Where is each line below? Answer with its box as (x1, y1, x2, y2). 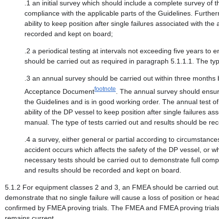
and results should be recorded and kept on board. (24, 166, 181, 174)
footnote (94, 86, 116, 92)
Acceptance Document (24, 87, 94, 95)
